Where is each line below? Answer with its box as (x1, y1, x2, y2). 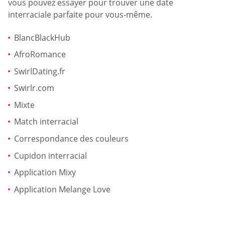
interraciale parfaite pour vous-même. (8, 9, 152, 21)
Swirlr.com (14, 82, 54, 94)
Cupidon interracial (14, 150, 87, 161)
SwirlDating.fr (14, 65, 65, 77)
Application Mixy (14, 167, 76, 178)
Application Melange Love (14, 183, 110, 195)
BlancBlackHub (14, 32, 70, 43)
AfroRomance (14, 49, 66, 60)
